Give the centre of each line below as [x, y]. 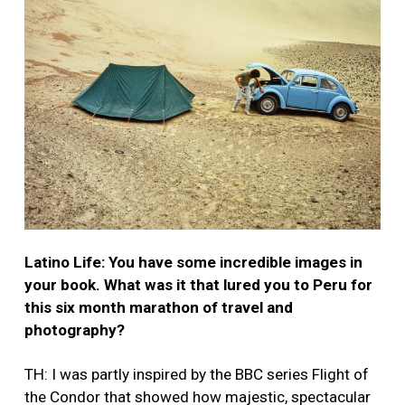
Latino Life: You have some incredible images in [193, 263]
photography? [75, 330]
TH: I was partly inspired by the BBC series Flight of [197, 375]
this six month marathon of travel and [159, 308]
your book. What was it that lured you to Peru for [198, 285]
